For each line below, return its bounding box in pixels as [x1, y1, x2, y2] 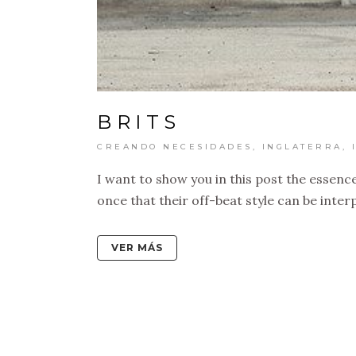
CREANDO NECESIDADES [97, 141, 253, 152]
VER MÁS [111, 241, 163, 253]
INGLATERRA [261, 141, 342, 152]
